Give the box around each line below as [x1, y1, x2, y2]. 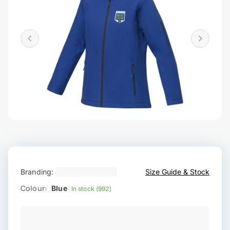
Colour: [21, 183, 48, 194]
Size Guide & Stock [145, 167, 209, 177]
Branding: [21, 167, 54, 177]
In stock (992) [71, 185, 111, 193]
